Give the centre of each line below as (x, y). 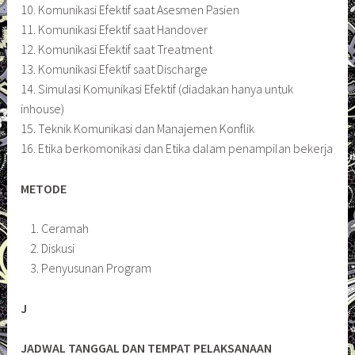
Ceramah (65, 229)
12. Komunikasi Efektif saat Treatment (117, 49)
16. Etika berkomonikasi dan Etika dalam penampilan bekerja (177, 148)
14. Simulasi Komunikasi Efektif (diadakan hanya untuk (157, 88)
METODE (44, 188)
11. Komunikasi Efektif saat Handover (115, 29)
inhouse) (43, 108)
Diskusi (57, 248)
